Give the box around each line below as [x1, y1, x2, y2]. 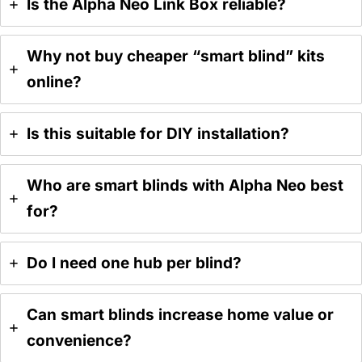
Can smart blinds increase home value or [27, 305, 334, 325]
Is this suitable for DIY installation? [27, 124, 289, 144]
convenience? [27, 331, 132, 351]
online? [27, 73, 82, 92]
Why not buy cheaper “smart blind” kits [27, 47, 325, 66]
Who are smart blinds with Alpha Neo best [27, 176, 343, 196]
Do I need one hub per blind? [27, 254, 242, 273]
